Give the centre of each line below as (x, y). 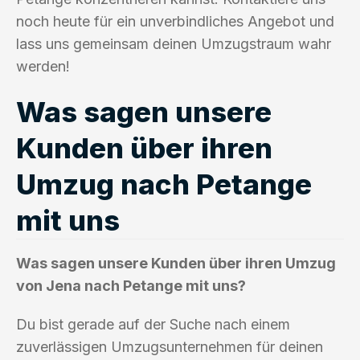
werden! (43, 66)
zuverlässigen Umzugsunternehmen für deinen (170, 346)
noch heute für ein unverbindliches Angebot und (175, 21)
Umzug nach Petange (164, 184)
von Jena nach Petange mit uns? (131, 285)
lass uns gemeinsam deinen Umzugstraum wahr (174, 43)
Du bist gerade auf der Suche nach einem (153, 324)
